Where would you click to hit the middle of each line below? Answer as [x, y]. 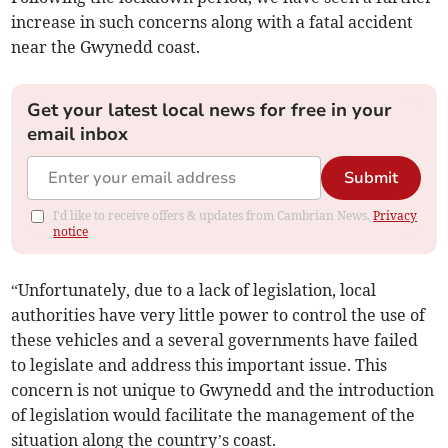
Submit [370, 178]
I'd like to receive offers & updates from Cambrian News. [213, 216]
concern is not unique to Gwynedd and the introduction [223, 390]
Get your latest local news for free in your [210, 110]
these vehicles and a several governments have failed [215, 340]
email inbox [78, 134]
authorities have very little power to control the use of [218, 315]
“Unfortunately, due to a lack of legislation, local [194, 290]
